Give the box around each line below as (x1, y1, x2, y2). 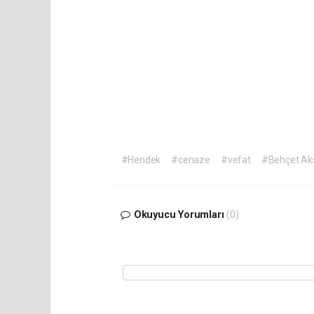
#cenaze (171, 154, 210, 166)
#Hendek (121, 154, 161, 166)
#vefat (220, 154, 251, 166)
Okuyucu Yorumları (130, 209, 227, 221)
